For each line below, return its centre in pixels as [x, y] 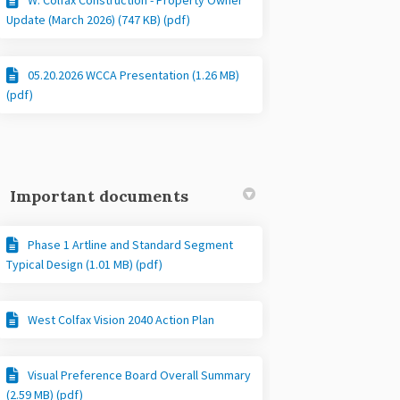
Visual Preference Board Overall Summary [140, 375]
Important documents [100, 196]
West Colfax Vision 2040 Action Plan [121, 319]
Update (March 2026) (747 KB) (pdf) [99, 19]
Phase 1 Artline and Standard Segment [131, 244]
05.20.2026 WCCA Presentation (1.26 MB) [134, 75]
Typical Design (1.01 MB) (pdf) [85, 264]
